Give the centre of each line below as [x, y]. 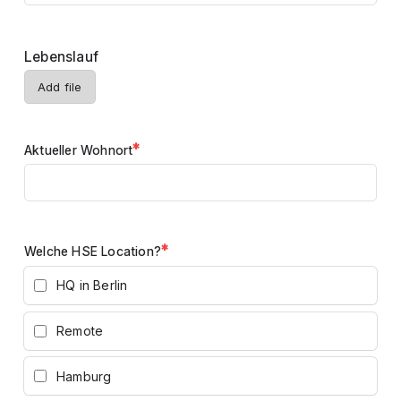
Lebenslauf [61, 56]
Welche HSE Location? [93, 251]
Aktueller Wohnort [79, 149]
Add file [60, 88]
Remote [80, 331]
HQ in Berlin [92, 286]
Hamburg [84, 376]
